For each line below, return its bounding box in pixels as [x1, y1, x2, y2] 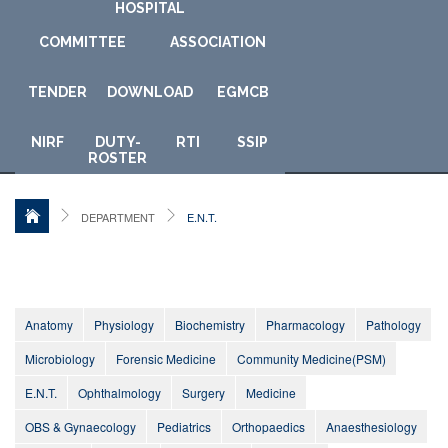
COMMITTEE [39, 34, 126, 51]
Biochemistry [175, 316, 245, 334]
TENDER [27, 84, 87, 101]
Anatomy [25, 316, 73, 334]
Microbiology [25, 350, 95, 368]
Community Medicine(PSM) [237, 350, 386, 368]
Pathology [366, 316, 421, 334]
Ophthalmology [78, 384, 161, 402]
